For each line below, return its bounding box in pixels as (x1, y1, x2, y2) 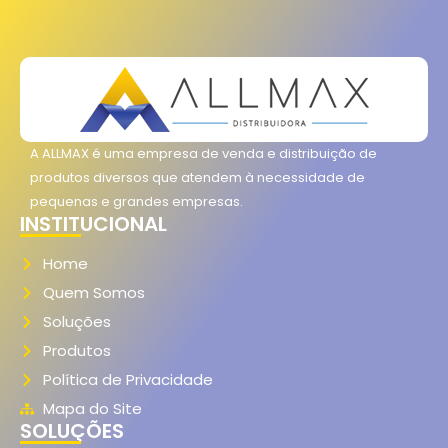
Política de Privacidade (42, 369, 213, 390)
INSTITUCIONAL (20, 210, 167, 238)
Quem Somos (42, 282, 145, 303)
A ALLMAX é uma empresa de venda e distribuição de (30, 144, 377, 163)
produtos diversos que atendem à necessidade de (30, 168, 365, 187)
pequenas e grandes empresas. (30, 192, 243, 211)
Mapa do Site (42, 398, 142, 419)
